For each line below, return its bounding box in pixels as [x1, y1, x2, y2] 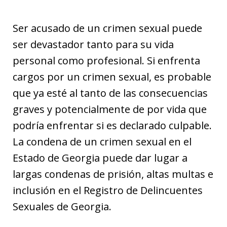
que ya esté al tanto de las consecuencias [13, 86, 208, 100]
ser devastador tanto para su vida [13, 37, 174, 51]
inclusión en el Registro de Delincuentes [13, 183, 203, 197]
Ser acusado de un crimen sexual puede [13, 21, 202, 35]
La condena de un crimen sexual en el [13, 135, 192, 148]
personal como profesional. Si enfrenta [13, 54, 200, 67]
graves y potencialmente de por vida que [13, 102, 207, 116]
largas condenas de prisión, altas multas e [13, 167, 213, 181]
